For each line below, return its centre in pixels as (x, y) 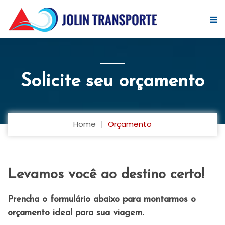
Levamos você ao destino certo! (106, 175)
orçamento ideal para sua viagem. (76, 213)
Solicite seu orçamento (113, 82)
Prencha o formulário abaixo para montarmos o (102, 200)
